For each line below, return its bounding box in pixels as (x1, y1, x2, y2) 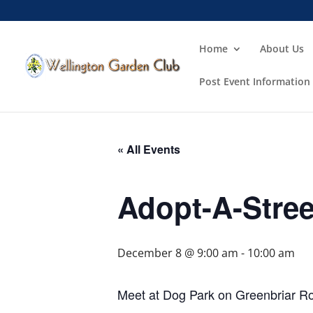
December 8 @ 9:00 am (117, 245, 238, 261)
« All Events (117, 141, 180, 157)
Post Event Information (199, 75, 310, 88)
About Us (260, 42, 304, 55)
